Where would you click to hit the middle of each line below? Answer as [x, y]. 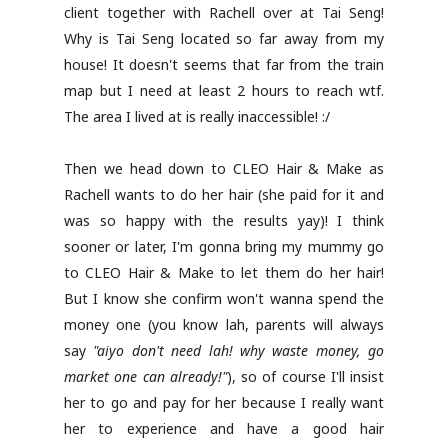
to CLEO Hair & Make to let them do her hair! [224, 272]
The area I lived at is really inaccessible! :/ [197, 116]
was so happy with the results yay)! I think [224, 220]
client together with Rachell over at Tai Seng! [224, 12]
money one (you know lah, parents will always [224, 324]
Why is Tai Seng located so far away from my [224, 38]
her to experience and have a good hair [224, 428]
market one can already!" [145, 376]
